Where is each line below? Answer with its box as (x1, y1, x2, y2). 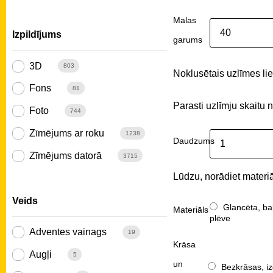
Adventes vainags (29, 227, 107, 238)
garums (172, 34, 202, 44)
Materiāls (172, 204, 208, 214)
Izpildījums (12, 29, 62, 40)
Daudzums (172, 135, 214, 146)
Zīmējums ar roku (29, 127, 104, 138)
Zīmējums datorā (29, 150, 102, 161)
